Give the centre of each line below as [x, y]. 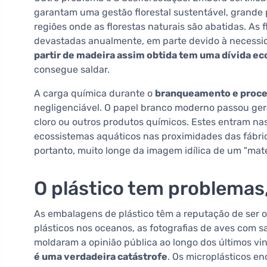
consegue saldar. [72, 70]
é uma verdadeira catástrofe [101, 257]
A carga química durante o [94, 94]
